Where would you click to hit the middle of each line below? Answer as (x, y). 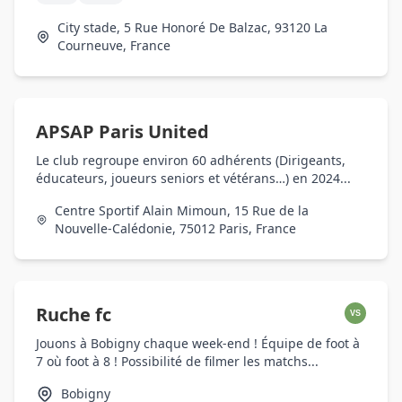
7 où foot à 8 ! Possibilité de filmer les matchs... (177, 361)
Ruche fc (74, 315)
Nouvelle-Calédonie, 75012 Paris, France (175, 228)
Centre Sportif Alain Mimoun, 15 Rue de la (181, 210)
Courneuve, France (114, 45)
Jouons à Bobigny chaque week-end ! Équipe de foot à (198, 343)
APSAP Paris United (122, 131)
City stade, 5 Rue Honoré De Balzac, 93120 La (192, 27)
